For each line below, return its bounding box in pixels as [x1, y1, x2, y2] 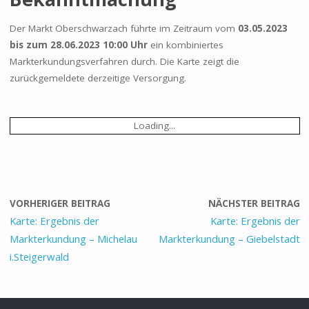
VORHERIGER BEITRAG [9, 197, 110, 210]
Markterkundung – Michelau [9, 231, 137, 246]
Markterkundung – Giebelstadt [158, 231, 300, 246]
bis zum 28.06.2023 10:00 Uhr [9, 38, 148, 51]
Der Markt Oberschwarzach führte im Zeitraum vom [9, 21, 238, 34]
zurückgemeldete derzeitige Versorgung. [9, 71, 186, 84]
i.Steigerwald [9, 249, 69, 263]
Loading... [134, 119, 175, 132]
